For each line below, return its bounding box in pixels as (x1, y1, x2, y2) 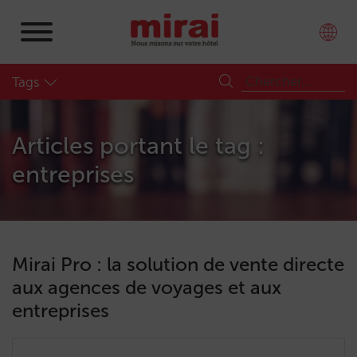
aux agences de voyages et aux (12, 276, 281, 299)
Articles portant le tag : (12, 131, 265, 160)
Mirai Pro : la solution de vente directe (12, 253, 344, 276)
